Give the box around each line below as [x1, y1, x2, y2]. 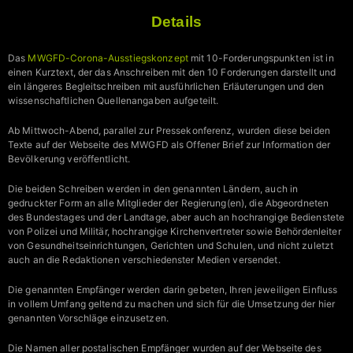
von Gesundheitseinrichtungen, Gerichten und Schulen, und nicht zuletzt [8, 240, 334, 252]
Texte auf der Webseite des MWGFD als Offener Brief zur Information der [8, 139, 331, 151]
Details [151, 13, 202, 31]
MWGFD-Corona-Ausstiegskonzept [28, 52, 188, 65]
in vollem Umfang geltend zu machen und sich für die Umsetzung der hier [8, 298, 336, 310]
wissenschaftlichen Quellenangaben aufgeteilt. [8, 95, 219, 107]
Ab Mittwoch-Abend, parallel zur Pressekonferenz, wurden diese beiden [8, 124, 330, 137]
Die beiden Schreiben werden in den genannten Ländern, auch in [8, 183, 299, 195]
